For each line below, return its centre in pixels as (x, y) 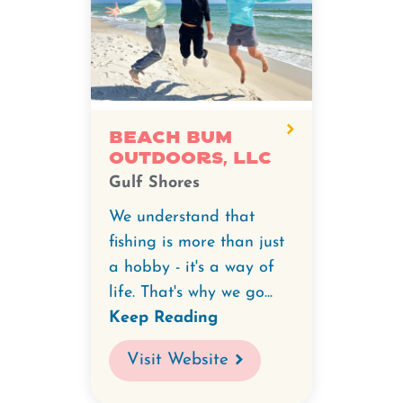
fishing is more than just (197, 242)
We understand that (182, 217)
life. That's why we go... (191, 292)
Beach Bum (170, 137)
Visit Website (178, 360)
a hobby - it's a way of (192, 267)
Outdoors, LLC (190, 158)
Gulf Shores (154, 183)
